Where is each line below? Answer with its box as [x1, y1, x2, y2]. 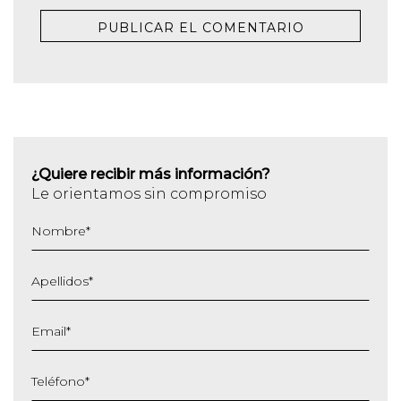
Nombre [31, 222, 86, 239]
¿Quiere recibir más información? [31, 166, 270, 183]
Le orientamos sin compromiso [31, 185, 267, 203]
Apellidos [31, 272, 89, 289]
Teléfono [31, 372, 85, 389]
